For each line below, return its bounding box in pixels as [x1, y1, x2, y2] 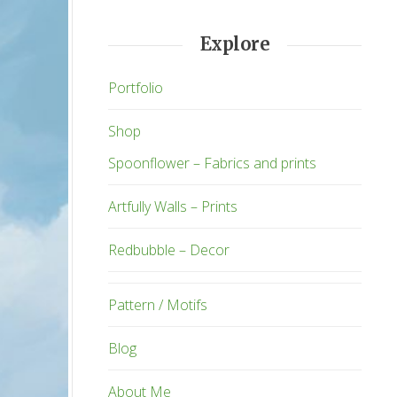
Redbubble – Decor [108, 239, 230, 260]
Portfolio [108, 77, 163, 97]
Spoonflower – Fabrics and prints [108, 152, 316, 173]
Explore [199, 32, 270, 55]
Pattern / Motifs [108, 294, 207, 315]
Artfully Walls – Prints [108, 196, 237, 216]
